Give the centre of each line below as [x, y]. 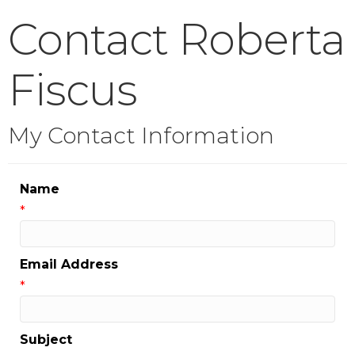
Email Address [69, 265]
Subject [46, 340]
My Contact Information [141, 136]
